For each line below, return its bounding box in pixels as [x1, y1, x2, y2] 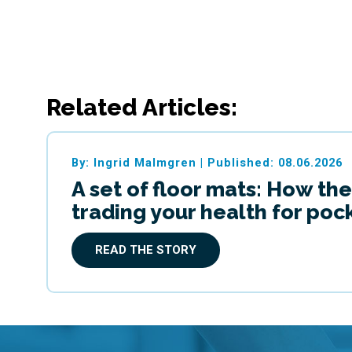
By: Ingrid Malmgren [71, 155, 197, 170]
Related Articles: [46, 93, 237, 122]
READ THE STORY [95, 243, 197, 258]
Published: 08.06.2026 [207, 155, 343, 170]
